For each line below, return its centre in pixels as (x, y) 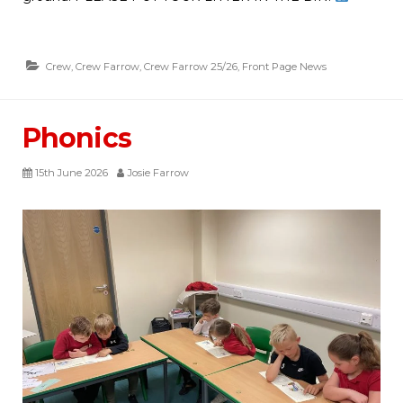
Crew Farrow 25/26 (191, 67)
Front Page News (284, 67)
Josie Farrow (158, 173)
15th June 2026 (72, 173)
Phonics (77, 139)
